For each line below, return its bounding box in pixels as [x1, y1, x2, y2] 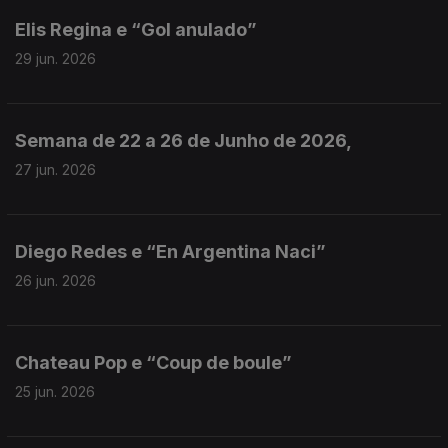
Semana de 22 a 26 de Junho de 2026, [15, 130, 352, 151]
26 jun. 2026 [15, 272, 96, 289]
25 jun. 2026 [15, 383, 95, 400]
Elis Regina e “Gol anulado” [15, 19, 257, 40]
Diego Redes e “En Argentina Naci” [15, 241, 326, 262]
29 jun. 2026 [15, 50, 96, 67]
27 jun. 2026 [15, 161, 96, 178]
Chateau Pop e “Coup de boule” [15, 352, 292, 373]
